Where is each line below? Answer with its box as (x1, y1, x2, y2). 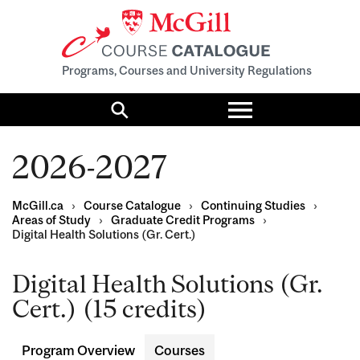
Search (118, 104, 178, 127)
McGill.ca (12, 198, 63, 213)
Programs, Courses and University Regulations (61, 63, 312, 78)
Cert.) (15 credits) (12, 295, 207, 323)
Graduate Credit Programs (111, 213, 255, 227)
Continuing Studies (201, 198, 305, 213)
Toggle (239, 88, 305, 113)
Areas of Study (12, 213, 91, 227)
